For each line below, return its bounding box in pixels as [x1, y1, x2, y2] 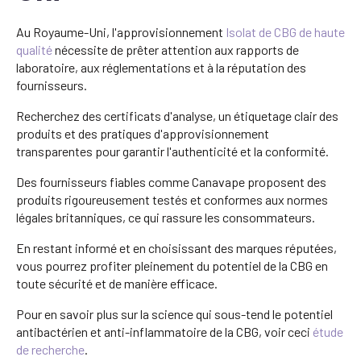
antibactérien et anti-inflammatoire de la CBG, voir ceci [16, 323, 313, 339]
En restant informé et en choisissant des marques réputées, [16, 239, 337, 255]
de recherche [16, 341, 85, 357]
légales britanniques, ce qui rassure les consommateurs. [16, 209, 315, 225]
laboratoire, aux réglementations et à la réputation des [16, 59, 306, 75]
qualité [16, 41, 52, 57]
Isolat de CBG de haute [226, 23, 345, 39]
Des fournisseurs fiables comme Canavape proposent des [16, 173, 326, 189]
